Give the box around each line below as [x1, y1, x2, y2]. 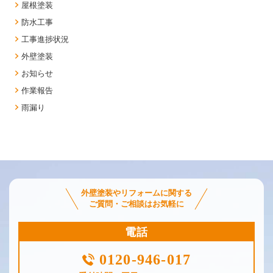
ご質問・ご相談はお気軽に [89, 199, 184, 208]
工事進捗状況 [21, 34, 69, 44]
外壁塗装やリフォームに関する [81, 188, 192, 197]
